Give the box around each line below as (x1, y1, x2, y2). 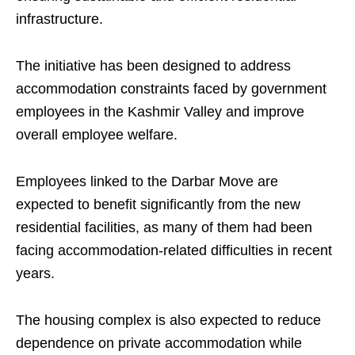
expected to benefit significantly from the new (16, 197, 300, 212)
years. (16, 265, 55, 281)
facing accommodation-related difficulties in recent (16, 242, 332, 258)
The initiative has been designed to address (16, 58, 291, 74)
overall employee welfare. (16, 127, 177, 143)
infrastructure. (16, 11, 103, 27)
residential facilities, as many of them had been (16, 219, 312, 235)
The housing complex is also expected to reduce (16, 312, 321, 328)
